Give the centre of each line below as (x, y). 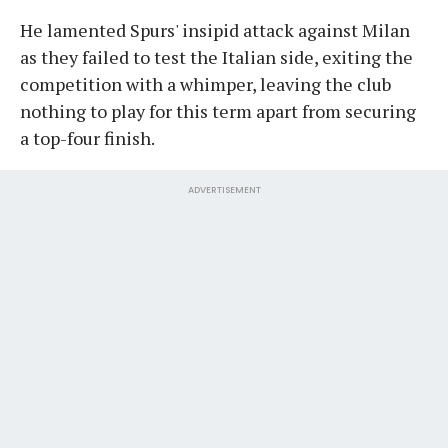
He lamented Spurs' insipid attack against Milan (215, 29)
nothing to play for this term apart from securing (218, 110)
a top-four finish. (87, 137)
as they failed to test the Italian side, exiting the (216, 56)
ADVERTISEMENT (224, 189)
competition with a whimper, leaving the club (205, 83)
